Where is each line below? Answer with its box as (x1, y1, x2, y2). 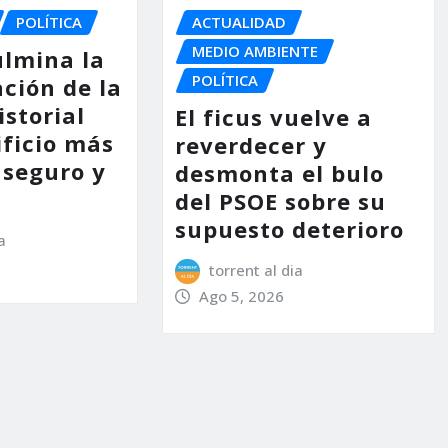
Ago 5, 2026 (199, 285, 285, 306)
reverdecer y (174, 129, 327, 160)
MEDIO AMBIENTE (191, 40, 318, 61)
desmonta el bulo (174, 157, 384, 188)
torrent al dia (209, 259, 304, 280)
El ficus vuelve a (174, 101, 372, 132)
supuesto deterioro (174, 213, 404, 244)
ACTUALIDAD (191, 11, 286, 32)
